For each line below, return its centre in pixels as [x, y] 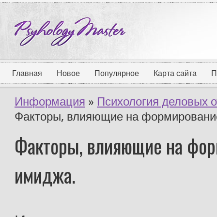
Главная [27, 73]
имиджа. [45, 175]
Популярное [117, 73]
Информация [50, 101]
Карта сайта [175, 73]
